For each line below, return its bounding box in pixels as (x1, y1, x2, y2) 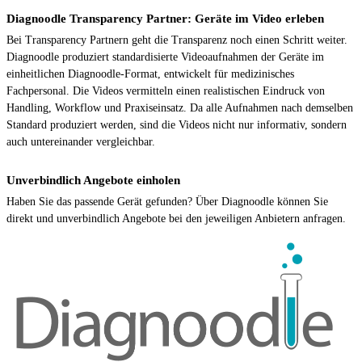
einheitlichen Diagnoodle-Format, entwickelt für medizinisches (6, 67, 294, 80)
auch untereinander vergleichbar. (6, 135, 155, 148)
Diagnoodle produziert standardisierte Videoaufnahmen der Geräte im (6, 50, 324, 63)
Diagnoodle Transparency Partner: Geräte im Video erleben (6, 11, 324, 25)
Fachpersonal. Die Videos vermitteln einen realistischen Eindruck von (6, 84, 325, 97)
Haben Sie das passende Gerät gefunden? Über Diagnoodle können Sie (6, 195, 328, 208)
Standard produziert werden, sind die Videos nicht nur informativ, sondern (6, 118, 347, 131)
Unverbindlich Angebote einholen (6, 173, 180, 187)
